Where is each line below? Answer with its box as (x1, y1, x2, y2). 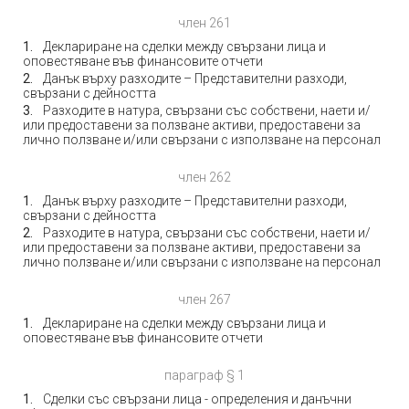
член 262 (178, 170, 231, 184)
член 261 (178, 16, 231, 30)
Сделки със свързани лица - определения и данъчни (43, 392, 351, 406)
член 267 (178, 292, 231, 307)
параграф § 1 (164, 368, 245, 383)
